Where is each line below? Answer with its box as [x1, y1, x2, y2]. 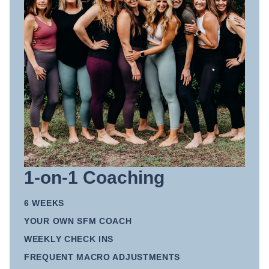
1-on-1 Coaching [24, 167, 165, 187]
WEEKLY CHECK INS [24, 234, 114, 244]
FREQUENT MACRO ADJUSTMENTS [24, 252, 181, 262]
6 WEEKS [24, 198, 64, 208]
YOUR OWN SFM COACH [24, 216, 132, 226]
